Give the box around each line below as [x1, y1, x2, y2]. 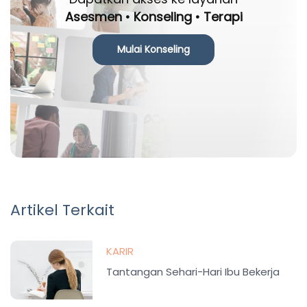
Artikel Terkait [10, 199, 114, 221]
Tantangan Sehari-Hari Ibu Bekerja [106, 264, 280, 279]
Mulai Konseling [117, 42, 190, 56]
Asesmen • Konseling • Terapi [64, 8, 243, 25]
